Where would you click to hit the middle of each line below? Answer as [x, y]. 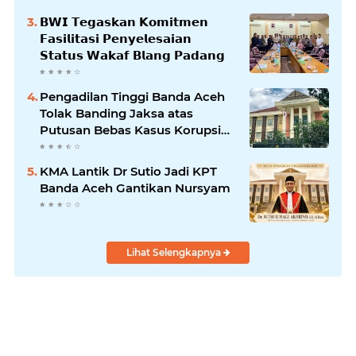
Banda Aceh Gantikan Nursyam [135, 188]
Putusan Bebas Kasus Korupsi [130, 130]
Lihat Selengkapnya [174, 253]
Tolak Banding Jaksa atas [116, 114]
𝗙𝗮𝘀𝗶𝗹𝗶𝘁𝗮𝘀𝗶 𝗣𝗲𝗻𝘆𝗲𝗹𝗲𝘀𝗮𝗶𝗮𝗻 [116, 39]
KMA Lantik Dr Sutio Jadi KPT [128, 172]
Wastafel [66, 147]
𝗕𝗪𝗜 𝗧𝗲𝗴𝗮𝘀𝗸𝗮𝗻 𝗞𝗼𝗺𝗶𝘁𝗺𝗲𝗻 [124, 22]
